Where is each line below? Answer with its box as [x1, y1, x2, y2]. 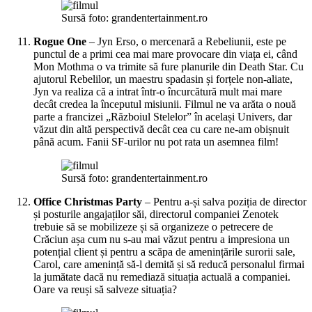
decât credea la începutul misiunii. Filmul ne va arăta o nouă [33, 97, 296, 110]
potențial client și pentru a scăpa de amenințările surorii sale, [33, 245, 295, 258]
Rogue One [33, 35, 86, 47]
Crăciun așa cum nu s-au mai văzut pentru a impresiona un [33, 233, 290, 245]
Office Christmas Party [33, 195, 142, 208]
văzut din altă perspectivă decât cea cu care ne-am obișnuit [33, 123, 289, 135]
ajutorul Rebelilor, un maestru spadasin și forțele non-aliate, [33, 72, 292, 85]
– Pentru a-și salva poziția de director [142, 195, 306, 208]
